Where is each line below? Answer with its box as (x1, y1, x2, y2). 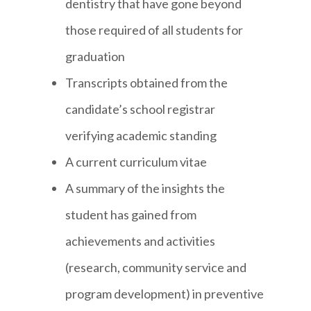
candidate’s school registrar (65, 101, 216, 117)
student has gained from (65, 207, 197, 223)
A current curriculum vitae (65, 154, 208, 170)
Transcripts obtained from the (65, 75, 228, 91)
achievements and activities (65, 233, 216, 249)
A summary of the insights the (65, 180, 226, 196)
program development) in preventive (65, 286, 264, 302)
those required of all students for (65, 22, 244, 38)
